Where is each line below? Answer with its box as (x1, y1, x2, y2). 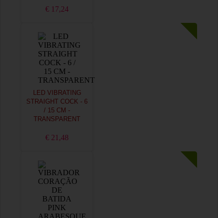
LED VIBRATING (33, 90, 81, 96)
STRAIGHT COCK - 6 (26, 98, 88, 105)
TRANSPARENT (34, 116, 80, 123)
